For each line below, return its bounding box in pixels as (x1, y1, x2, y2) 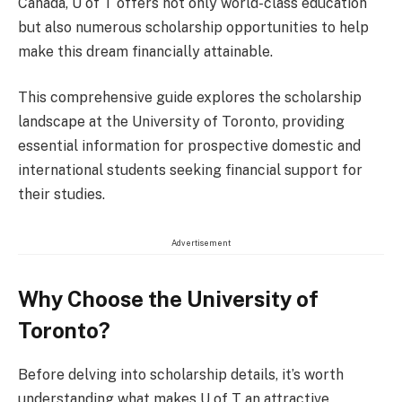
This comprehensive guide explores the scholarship (18, 89, 362, 107)
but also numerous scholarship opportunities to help (18, 18, 369, 36)
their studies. (18, 186, 105, 204)
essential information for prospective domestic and (18, 137, 361, 155)
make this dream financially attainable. (18, 42, 273, 60)
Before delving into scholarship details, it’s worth (18, 365, 344, 383)
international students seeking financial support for (18, 162, 363, 179)
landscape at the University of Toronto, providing (18, 113, 345, 131)
